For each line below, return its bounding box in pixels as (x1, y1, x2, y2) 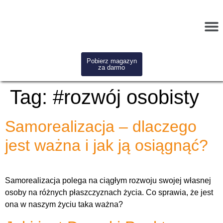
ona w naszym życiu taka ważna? (5, 200, 123, 209)
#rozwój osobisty (53, 86, 199, 108)
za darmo (98, 64, 125, 71)
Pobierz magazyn (86, 57, 137, 65)
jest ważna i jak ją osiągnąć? (5, 136, 208, 154)
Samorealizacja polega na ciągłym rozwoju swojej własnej (5, 176, 211, 185)
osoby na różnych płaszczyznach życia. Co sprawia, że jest (5, 188, 213, 197)
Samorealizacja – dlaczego (5, 117, 197, 135)
